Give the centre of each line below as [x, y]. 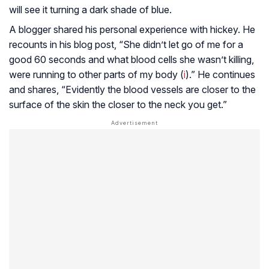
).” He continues [220, 74]
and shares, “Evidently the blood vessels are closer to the [132, 89]
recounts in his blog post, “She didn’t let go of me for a [126, 44]
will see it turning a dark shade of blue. [90, 9]
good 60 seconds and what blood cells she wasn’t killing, [131, 59]
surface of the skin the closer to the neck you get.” [118, 104]
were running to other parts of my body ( [96, 74]
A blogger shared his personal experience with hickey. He [132, 29]
